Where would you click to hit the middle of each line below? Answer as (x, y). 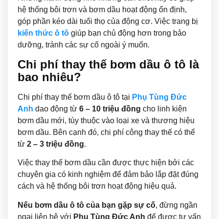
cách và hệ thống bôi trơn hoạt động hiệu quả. (97, 186)
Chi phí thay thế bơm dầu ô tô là (108, 64)
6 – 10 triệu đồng (110, 109)
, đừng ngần (176, 205)
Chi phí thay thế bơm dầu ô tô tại (75, 97)
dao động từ (56, 109)
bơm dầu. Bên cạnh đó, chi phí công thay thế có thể (106, 132)
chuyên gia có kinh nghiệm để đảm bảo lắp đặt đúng (108, 175)
